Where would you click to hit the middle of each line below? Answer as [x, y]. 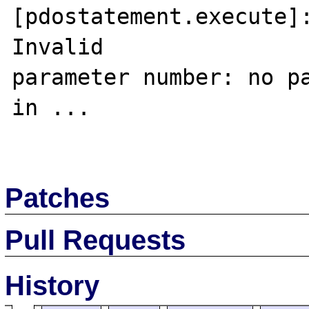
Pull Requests [96, 240]
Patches [58, 198]
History [52, 285]
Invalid [64, 47]
